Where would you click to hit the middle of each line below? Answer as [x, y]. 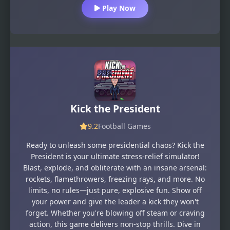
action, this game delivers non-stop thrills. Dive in [115, 224]
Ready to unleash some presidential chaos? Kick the [115, 145]
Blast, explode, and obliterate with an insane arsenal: [115, 167]
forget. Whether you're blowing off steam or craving [115, 213]
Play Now [118, 8]
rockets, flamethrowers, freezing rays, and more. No [115, 179]
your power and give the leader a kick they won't [115, 201]
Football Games [124, 126]
